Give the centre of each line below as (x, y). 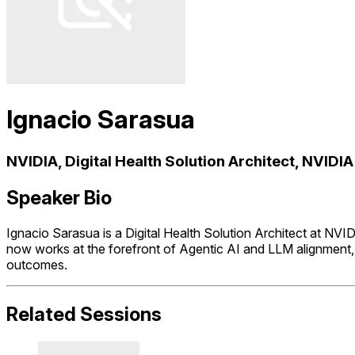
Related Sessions (84, 314)
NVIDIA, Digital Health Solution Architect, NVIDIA (180, 161)
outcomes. (37, 264)
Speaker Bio (59, 197)
